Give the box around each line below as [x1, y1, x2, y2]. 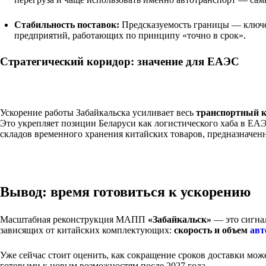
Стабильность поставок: [14, 19, 119, 30]
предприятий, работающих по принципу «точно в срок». [14, 30, 246, 40]
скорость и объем [174, 224, 250, 235]
